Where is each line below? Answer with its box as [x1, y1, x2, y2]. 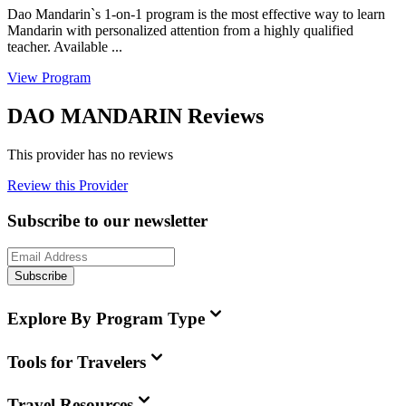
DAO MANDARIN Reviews [7, 103, 264, 128]
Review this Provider [7, 177, 128, 193]
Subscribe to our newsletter [7, 210, 208, 230]
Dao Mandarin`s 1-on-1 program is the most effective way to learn [7, 6, 385, 23]
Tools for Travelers [7, 352, 146, 372]
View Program [7, 70, 91, 86]
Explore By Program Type [7, 309, 205, 328]
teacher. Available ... [7, 39, 122, 55]
